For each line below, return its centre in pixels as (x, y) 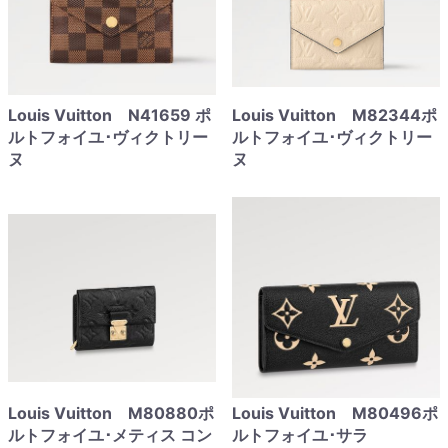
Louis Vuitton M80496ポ (335, 413)
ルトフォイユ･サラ (300, 435)
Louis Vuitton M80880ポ (111, 413)
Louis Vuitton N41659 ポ (109, 115)
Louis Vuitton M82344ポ (334, 115)
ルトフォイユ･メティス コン (110, 435)
